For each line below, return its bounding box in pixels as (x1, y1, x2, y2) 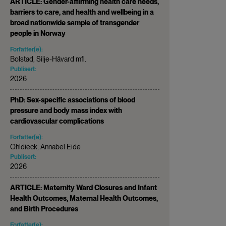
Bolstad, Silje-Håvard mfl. (10, 54, 86, 63)
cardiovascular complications (10, 117, 104, 125)
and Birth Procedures (10, 204, 78, 213)
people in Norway (10, 29, 66, 37)
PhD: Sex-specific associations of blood (10, 95, 135, 104)
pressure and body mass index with (10, 106, 122, 115)
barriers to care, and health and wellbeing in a (10, 8, 154, 16)
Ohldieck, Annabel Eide (10, 142, 81, 151)
